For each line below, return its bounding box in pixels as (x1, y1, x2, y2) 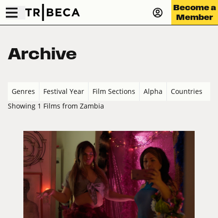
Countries (171, 87, 202, 96)
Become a (173, 3, 216, 12)
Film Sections (92, 87, 135, 96)
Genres (12, 87, 35, 96)
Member (176, 13, 213, 21)
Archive (8, 45, 77, 63)
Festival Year (43, 87, 84, 96)
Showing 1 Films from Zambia (8, 101, 104, 111)
